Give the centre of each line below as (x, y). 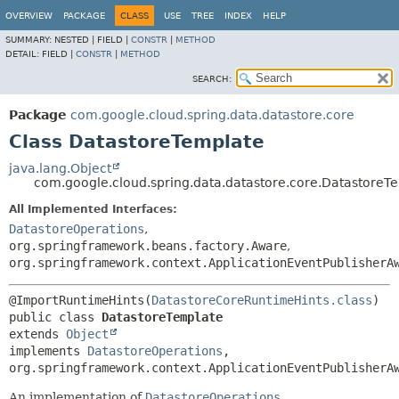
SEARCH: (212, 79)
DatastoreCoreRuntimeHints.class (262, 300)
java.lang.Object (60, 168)
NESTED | (76, 40)
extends (37, 334)
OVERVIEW (29, 16)
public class (55, 317)
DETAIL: (24, 54)
